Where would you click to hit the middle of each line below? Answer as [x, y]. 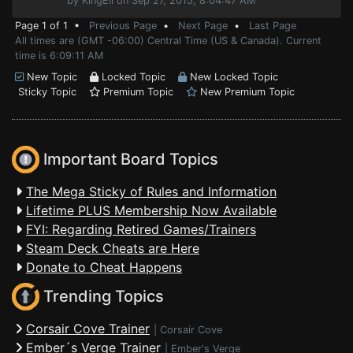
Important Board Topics [129, 160]
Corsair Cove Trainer [88, 329]
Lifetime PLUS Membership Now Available [151, 210]
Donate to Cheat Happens [104, 267]
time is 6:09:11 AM [59, 56]
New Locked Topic [232, 77]
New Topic [57, 77]
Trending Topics [102, 297]
